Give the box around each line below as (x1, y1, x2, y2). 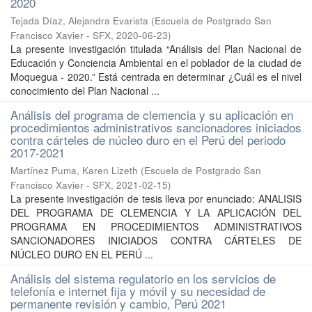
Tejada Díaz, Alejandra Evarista (10, 14, 148, 27)
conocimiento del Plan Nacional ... (10, 84, 159, 97)
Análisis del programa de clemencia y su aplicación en (10, 106, 293, 123)
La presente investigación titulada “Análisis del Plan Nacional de (10, 42, 302, 56)
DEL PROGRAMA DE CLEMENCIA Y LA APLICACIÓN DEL (10, 205, 302, 219)
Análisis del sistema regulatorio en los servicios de (10, 270, 276, 287)
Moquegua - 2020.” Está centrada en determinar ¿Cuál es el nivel (10, 70, 302, 84)
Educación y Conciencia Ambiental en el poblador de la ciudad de (10, 56, 302, 70)
